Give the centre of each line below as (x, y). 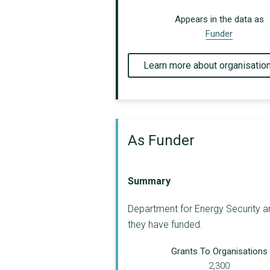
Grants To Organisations (219, 251)
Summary (149, 181)
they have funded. (165, 224)
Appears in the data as (219, 20)
